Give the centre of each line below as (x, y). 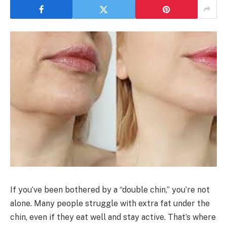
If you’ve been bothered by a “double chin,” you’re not (110, 190)
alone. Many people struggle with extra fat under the (110, 203)
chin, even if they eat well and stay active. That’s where (113, 217)
